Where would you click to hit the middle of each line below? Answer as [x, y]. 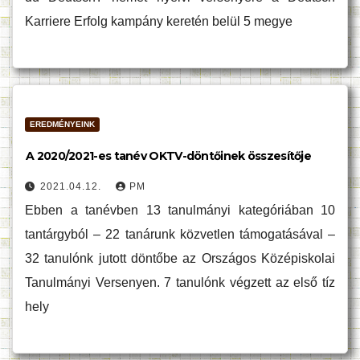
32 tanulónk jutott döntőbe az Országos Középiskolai [180, 258]
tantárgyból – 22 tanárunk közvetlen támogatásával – [180, 234]
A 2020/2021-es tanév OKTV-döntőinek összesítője [169, 156]
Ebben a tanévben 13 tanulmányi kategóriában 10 [180, 210]
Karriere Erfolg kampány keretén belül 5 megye [159, 21]
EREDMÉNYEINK [62, 124]
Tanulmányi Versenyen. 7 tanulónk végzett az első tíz [180, 282]
